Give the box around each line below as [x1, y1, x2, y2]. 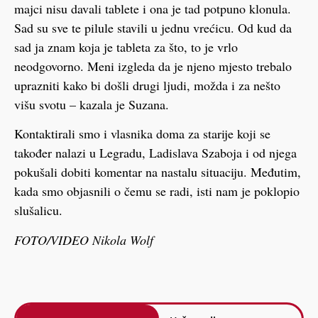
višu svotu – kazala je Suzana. [14, 95, 169, 113]
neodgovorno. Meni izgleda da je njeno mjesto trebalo [14, 57, 292, 75]
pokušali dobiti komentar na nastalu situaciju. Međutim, [14, 163, 301, 181]
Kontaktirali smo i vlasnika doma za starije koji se [14, 125, 270, 143]
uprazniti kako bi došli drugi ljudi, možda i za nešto [14, 76, 280, 94]
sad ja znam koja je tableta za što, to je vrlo [14, 38, 238, 55]
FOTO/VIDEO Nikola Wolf [14, 231, 153, 248]
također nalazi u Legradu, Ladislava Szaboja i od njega [14, 144, 297, 162]
